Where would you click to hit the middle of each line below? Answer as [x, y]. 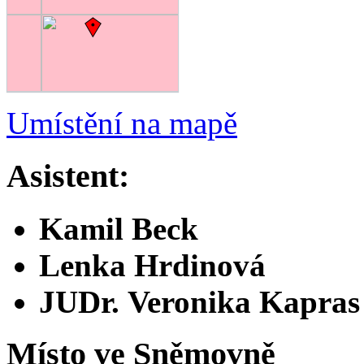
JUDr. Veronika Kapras [199, 301]
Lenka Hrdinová [152, 265]
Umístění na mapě [122, 123]
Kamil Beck [119, 228]
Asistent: [68, 175]
